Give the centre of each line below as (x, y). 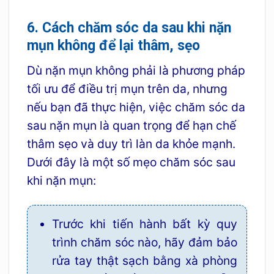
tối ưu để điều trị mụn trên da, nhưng (127, 89)
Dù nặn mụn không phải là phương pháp (136, 71)
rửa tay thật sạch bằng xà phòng (145, 261)
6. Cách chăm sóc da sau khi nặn (129, 28)
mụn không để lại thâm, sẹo (113, 45)
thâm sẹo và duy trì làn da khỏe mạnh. (131, 144)
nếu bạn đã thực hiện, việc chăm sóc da (136, 107)
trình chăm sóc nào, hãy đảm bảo (145, 243)
